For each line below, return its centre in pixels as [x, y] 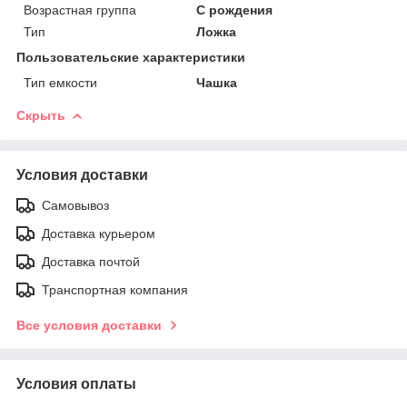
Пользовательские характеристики [131, 57]
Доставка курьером [99, 233]
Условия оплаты [76, 383]
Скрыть [41, 115]
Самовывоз [75, 205]
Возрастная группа [80, 10]
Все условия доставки [89, 325]
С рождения [235, 10]
